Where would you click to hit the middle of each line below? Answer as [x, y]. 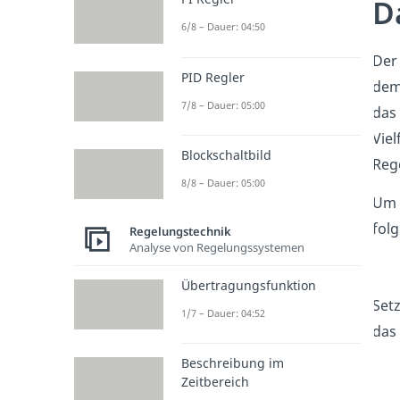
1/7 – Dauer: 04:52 [223, 313]
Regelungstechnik [180, 231]
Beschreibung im [232, 363]
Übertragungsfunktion [248, 286]
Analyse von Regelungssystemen [217, 247]
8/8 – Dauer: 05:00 [223, 182]
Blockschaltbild [226, 154]
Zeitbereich [215, 382]
